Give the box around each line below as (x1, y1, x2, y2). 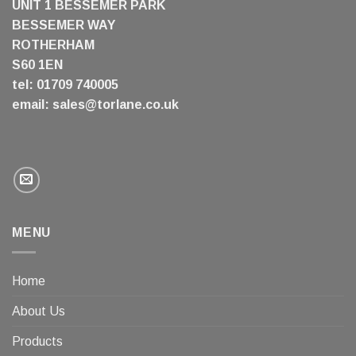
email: (12, 97, 52, 111)
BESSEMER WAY (12, 17, 115, 32)
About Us (12, 304, 65, 318)
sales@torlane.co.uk (52, 97, 179, 111)
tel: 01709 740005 (12, 77, 118, 91)
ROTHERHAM (12, 37, 95, 52)
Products (12, 334, 63, 348)
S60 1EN (12, 57, 63, 72)
